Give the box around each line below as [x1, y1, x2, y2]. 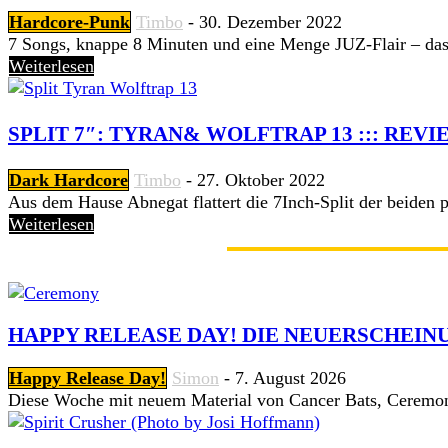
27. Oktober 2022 [197, 170, 325, 191]
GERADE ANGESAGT [8, 238, 207, 261]
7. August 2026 [235, 367, 346, 388]
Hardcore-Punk [9, 12, 130, 33]
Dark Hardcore [9, 170, 128, 191]
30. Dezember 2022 [199, 12, 342, 33]
